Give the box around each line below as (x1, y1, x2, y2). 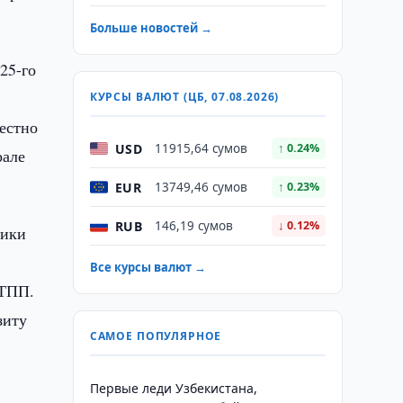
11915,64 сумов (154, 140, 247, 157)
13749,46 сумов (154, 179, 247, 195)
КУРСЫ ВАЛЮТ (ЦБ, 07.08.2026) (89, 89, 280, 104)
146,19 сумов (154, 218, 233, 234)
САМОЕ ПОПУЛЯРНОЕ (89, 328, 222, 344)
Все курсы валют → (89, 259, 206, 275)
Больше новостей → (89, 20, 212, 36)
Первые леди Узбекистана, (89, 380, 257, 397)
